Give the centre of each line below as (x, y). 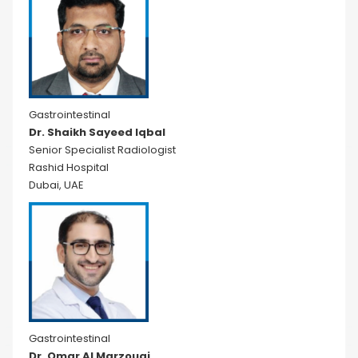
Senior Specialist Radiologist (102, 150)
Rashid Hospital (69, 167)
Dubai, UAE (56, 185)
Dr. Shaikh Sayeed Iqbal (97, 132)
